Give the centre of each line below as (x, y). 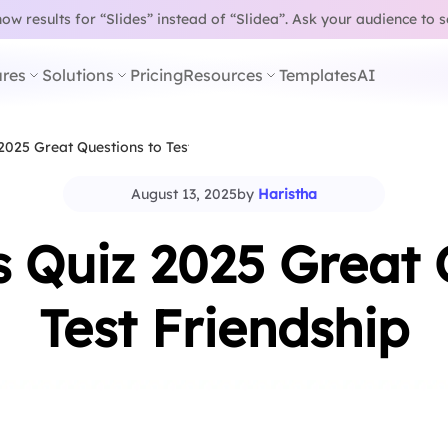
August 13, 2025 (184, 194)
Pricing (156, 75)
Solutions (77, 75)
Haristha (287, 194)
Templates (317, 75)
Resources (222, 75)
